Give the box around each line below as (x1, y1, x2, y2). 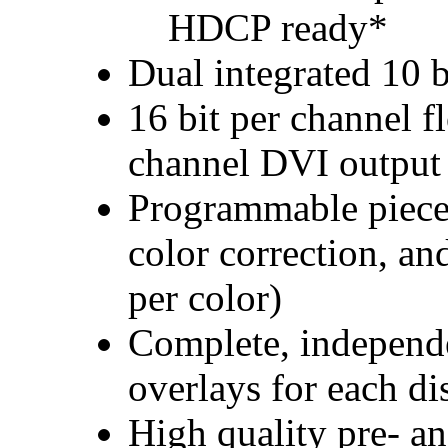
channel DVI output (128, 140, 441, 184)
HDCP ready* (168, 5, 388, 49)
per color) (128, 275, 282, 319)
